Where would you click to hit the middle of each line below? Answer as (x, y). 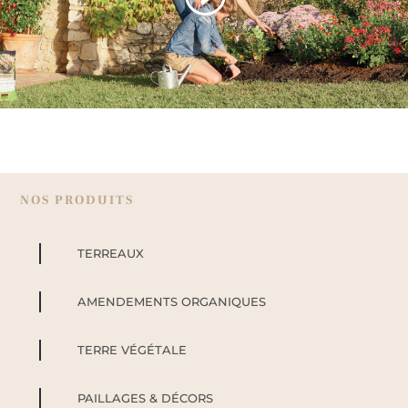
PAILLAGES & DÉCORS (145, 398)
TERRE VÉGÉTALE (132, 349)
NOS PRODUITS (77, 200)
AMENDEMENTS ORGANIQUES (171, 301)
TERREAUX (110, 253)
